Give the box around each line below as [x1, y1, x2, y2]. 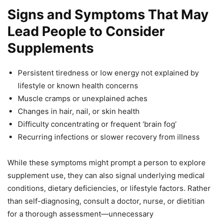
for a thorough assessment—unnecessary [7, 209, 153, 219]
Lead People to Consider [7, 23, 165, 40]
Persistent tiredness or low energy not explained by [18, 68, 199, 78]
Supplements [7, 40, 94, 57]
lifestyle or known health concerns [18, 81, 138, 91]
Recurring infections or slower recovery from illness [18, 132, 200, 142]
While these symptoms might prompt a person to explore [7, 158, 206, 168]
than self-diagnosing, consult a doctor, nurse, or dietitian [7, 196, 205, 206]
